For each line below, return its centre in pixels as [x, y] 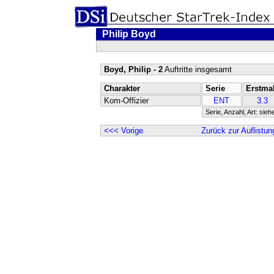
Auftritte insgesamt [197, 69]
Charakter [122, 88]
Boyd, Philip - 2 [133, 69]
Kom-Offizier [126, 101]
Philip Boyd [129, 34]
